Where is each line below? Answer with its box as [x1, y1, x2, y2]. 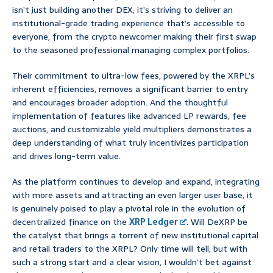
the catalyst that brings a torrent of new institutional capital [12, 229, 258, 243]
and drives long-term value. [12, 149, 121, 163]
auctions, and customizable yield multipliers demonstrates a [12, 122, 252, 136]
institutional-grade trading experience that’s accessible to [12, 16, 245, 30]
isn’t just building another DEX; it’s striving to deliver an [12, 3, 233, 17]
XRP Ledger [129, 215, 178, 229]
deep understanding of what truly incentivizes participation [12, 136, 249, 150]
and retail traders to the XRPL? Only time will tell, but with [12, 242, 247, 256]
